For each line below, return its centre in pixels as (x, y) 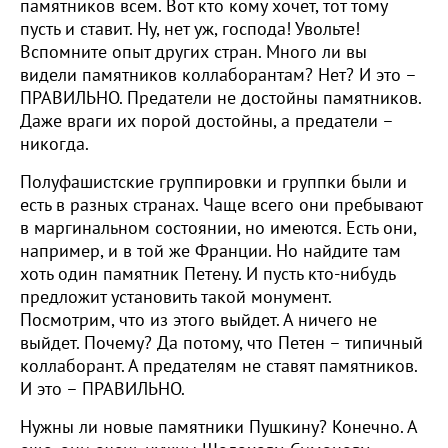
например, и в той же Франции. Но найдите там (210, 251)
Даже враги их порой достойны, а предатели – (206, 121)
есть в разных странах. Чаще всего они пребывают (221, 205)
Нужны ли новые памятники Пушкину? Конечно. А (218, 427)
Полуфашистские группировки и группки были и (213, 182)
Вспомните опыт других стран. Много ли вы (193, 52)
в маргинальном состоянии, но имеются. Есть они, (218, 228)
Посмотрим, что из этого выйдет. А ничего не (198, 320)
